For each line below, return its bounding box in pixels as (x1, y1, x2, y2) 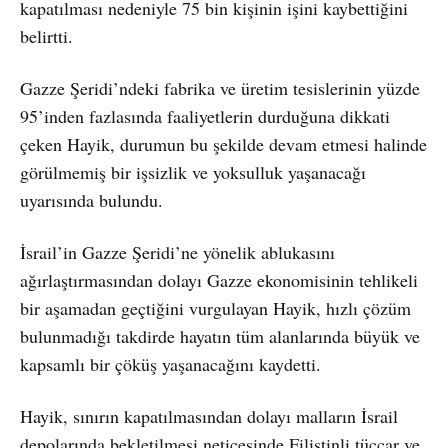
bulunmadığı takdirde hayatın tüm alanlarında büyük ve (20, 323, 420, 348)
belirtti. (20, 23, 73, 48)
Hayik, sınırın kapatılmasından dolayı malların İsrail (20, 403, 398, 428)
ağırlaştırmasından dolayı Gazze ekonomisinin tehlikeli (20, 267, 418, 292)
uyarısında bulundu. (20, 187, 163, 212)
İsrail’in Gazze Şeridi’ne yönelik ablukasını (20, 239, 335, 264)
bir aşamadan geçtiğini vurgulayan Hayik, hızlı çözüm (20, 295, 411, 320)
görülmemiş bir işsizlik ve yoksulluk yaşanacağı (20, 159, 366, 184)
